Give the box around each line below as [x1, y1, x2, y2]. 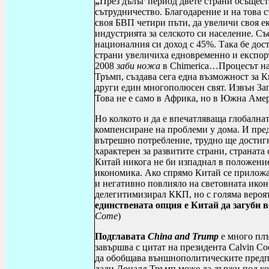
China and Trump [148, 231, 219, 241]
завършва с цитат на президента [95, 242, 229, 252]
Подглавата [95, 231, 148, 241]
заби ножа [116, 61, 160, 71]
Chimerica [170, 61, 209, 71]
